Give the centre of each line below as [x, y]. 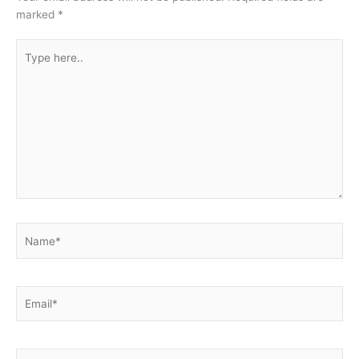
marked [37, 14]
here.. [30, 65]
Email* [32, 294]
